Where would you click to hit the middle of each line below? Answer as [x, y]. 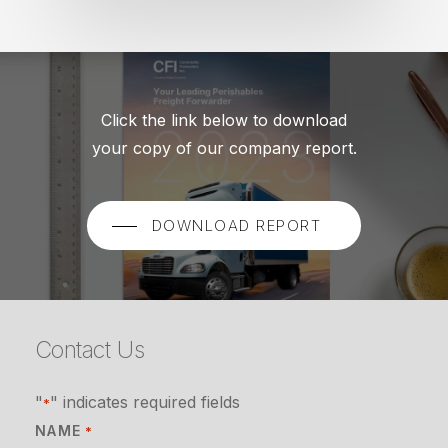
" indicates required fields [144, 401]
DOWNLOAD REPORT [236, 226]
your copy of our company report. [224, 148]
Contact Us [89, 349]
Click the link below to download [224, 120]
